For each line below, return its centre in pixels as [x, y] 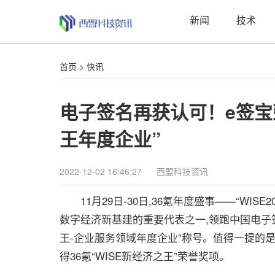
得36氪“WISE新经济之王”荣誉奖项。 [145, 256]
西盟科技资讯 [182, 171]
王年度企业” [110, 138]
